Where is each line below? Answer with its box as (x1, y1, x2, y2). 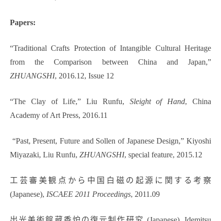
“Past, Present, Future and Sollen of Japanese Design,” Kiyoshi (10, 137, 211, 146)
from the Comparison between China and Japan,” (10, 58, 211, 67)
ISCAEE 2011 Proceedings (46, 190, 131, 199)
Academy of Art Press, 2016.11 (10, 111, 108, 120)
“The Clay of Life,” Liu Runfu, (10, 97, 130, 106)
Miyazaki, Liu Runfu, (10, 150, 79, 159)
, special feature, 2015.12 (124, 150, 202, 159)
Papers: (10, 18, 36, 27)
